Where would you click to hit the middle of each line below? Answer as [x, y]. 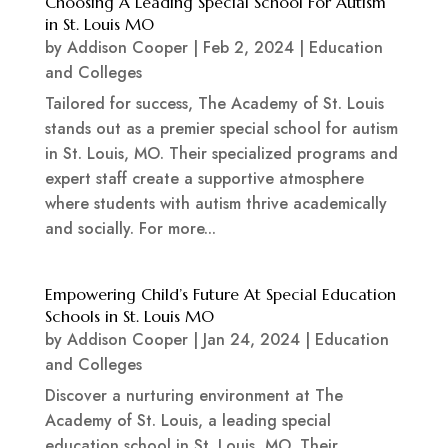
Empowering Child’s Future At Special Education [220, 294]
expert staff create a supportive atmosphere [204, 179]
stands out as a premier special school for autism [221, 129]
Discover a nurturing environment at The [193, 396]
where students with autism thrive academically [215, 204]
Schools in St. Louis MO [129, 316]
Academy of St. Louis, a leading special [187, 421]
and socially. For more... [130, 229]
